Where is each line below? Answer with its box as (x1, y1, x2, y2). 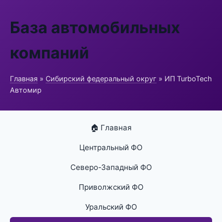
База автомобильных (10, 18, 180, 37)
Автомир (10, 86, 42, 94)
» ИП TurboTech (157, 74, 212, 83)
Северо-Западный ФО (70, 163, 152, 172)
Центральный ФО (79, 143, 143, 152)
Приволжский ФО (78, 182, 144, 192)
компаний (10, 43, 89, 62)
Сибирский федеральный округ (46, 74, 157, 83)
